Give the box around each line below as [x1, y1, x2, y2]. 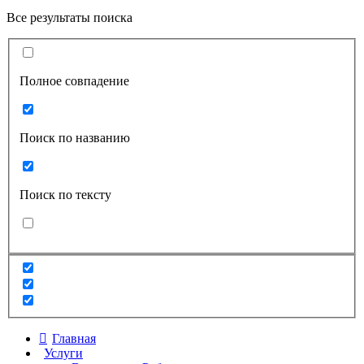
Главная [52, 331, 96, 346]
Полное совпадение [19, 73, 129, 88]
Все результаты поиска [6, 11, 132, 24]
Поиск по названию [19, 130, 130, 145]
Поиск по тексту [19, 187, 111, 201]
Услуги [44, 346, 83, 361]
